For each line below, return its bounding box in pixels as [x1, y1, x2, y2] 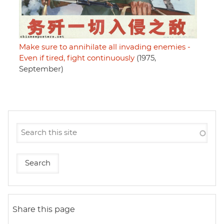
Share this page [12, 205, 75, 213]
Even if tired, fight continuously [19, 54, 134, 62]
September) [19, 65, 63, 73]
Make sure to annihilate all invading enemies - [19, 43, 190, 51]
